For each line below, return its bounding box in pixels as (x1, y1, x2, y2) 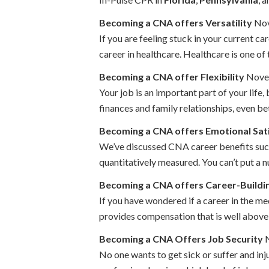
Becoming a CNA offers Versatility (99, 17, 252, 28)
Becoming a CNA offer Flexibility (99, 71, 244, 82)
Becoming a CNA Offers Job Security (99, 233, 263, 244)
